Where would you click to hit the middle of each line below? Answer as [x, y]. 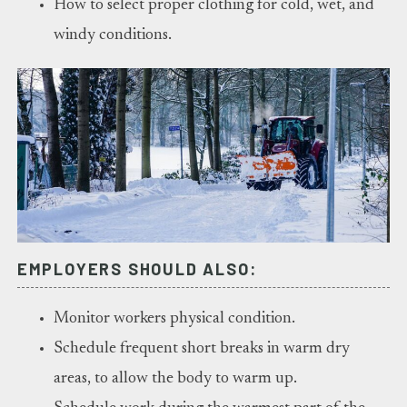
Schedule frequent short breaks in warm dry [201, 348]
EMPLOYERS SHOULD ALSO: [137, 268]
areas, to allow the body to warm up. [175, 378]
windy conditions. [112, 36]
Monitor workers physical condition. [174, 318]
